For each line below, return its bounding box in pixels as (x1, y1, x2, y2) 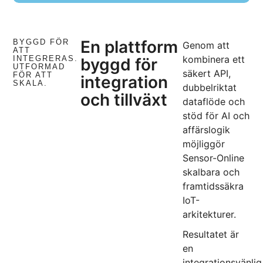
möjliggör (183, 138, 225, 150)
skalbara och (183, 166, 240, 178)
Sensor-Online (183, 152, 245, 164)
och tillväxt (80, 90, 167, 110)
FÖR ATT (13, 70, 53, 80)
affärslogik (183, 124, 231, 136)
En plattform (80, 37, 178, 58)
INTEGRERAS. (13, 54, 79, 63)
